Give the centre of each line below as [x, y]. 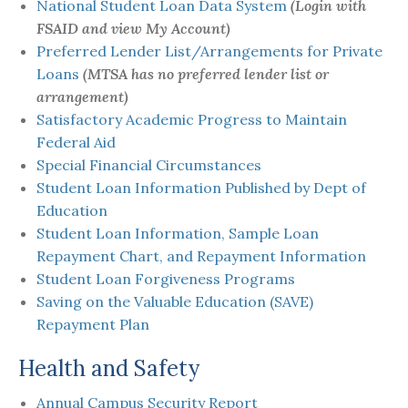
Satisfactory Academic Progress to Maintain [192, 120]
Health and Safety [109, 368]
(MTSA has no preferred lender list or [206, 74]
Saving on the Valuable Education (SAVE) [175, 302]
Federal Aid [76, 143]
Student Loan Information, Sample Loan [178, 234]
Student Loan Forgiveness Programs [166, 279]
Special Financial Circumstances [149, 165]
